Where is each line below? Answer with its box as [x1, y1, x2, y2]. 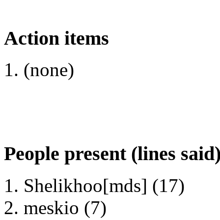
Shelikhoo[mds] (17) [24, 174, 185, 196]
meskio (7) [24, 196, 107, 218]
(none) [24, 59, 74, 81]
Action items [4, 27, 109, 49]
